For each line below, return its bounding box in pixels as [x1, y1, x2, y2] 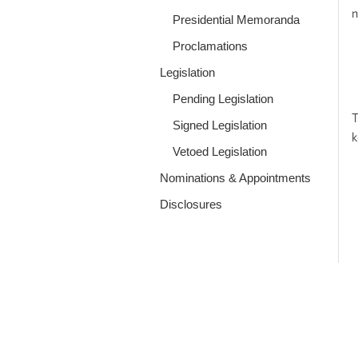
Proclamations [172, 38, 248, 53]
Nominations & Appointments [159, 170, 311, 185]
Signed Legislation [172, 117, 267, 132]
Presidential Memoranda [172, 12, 300, 26]
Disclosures [159, 197, 222, 211]
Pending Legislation [172, 91, 273, 105]
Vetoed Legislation [172, 144, 267, 158]
